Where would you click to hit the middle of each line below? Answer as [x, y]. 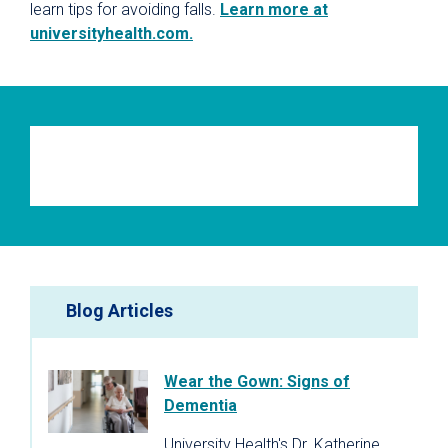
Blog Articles [119, 310]
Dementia [200, 405]
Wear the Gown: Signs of [257, 381]
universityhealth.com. [111, 33]
